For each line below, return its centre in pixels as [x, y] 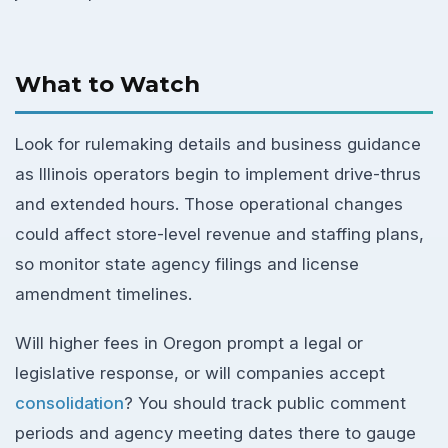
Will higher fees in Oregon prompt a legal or [189, 342]
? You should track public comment [265, 402]
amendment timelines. [103, 294]
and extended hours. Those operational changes [209, 204]
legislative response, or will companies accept [200, 372]
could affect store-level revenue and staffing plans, [219, 234]
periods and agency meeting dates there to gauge [215, 432]
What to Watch [107, 83]
